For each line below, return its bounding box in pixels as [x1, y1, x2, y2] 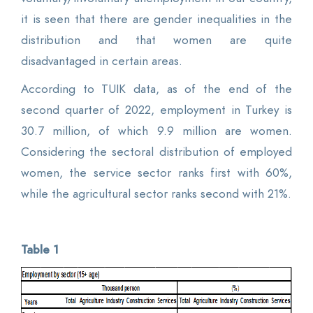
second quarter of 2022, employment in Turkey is [21, 101, 292, 118]
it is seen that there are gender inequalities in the [21, 10, 292, 27]
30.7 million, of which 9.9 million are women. [21, 122, 292, 139]
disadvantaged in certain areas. [21, 52, 182, 69]
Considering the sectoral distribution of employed [21, 143, 292, 160]
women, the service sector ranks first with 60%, [21, 163, 292, 181]
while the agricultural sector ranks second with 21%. [21, 184, 291, 202]
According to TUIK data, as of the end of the [21, 80, 292, 97]
